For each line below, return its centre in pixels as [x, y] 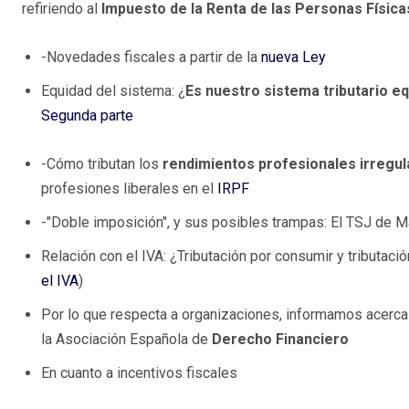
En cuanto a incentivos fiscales [139, 373]
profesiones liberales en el [129, 189]
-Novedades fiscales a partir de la [151, 58]
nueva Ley [294, 58]
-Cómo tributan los [102, 164]
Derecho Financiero [280, 340]
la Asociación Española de [126, 340]
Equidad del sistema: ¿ [113, 91]
